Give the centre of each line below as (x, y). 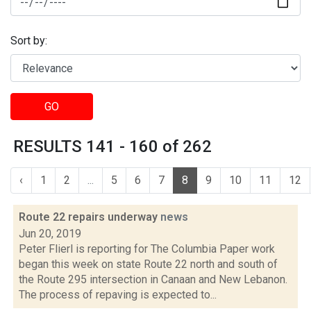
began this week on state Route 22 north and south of (148, 264)
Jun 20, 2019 (50, 234)
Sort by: (29, 41)
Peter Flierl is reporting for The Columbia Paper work (147, 249)
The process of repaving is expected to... (118, 295)
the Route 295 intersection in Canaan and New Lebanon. (153, 279)
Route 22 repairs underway (90, 217)
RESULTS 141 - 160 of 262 (112, 146)
